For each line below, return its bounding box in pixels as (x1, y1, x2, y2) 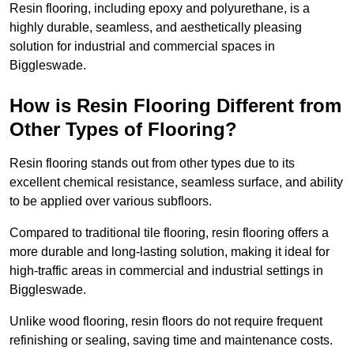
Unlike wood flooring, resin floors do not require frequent (9, 314, 322, 329)
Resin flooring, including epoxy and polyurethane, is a (9, 2, 310, 16)
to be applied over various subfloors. (9, 194, 212, 209)
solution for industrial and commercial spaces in (9, 40, 275, 54)
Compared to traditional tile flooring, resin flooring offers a (9, 226, 329, 240)
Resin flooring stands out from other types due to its (9, 156, 295, 171)
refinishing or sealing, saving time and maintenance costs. (9, 333, 333, 348)
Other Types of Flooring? (9, 119, 237, 141)
